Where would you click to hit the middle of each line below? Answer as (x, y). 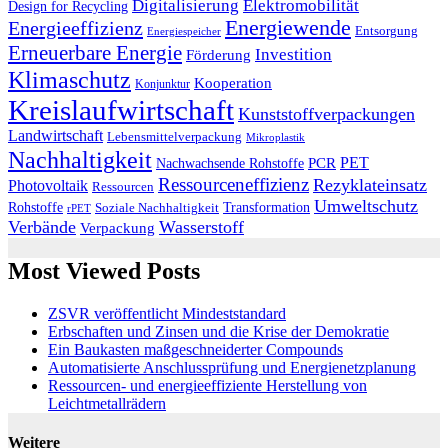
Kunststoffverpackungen (326, 114)
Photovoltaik (48, 186)
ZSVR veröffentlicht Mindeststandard (167, 314)
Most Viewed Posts (104, 271)
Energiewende (288, 28)
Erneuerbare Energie (95, 53)
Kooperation (233, 83)
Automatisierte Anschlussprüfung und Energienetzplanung (232, 368)
